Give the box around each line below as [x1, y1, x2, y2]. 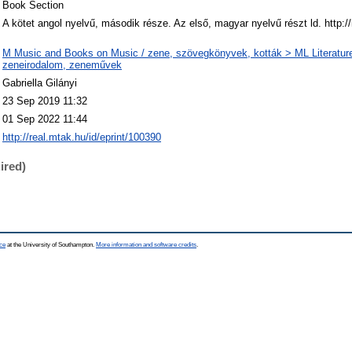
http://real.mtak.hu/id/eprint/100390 [2, 131, 161, 144]
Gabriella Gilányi [2, 77, 77, 90]
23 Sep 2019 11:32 [2, 95, 87, 108]
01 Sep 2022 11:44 [2, 113, 87, 126]
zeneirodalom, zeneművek [2, 59, 122, 71]
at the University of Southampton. [5, 240, 96, 248]
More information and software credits [96, 240, 196, 248]
